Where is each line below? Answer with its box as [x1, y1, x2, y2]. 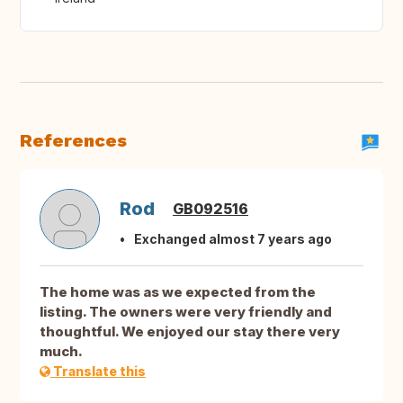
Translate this [50, 363, 146, 380]
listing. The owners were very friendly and [40, 303, 332, 321]
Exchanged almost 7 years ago [134, 231, 332, 247]
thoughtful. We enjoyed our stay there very [40, 323, 340, 341]
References [20, 130, 127, 152]
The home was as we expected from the [40, 283, 316, 301]
